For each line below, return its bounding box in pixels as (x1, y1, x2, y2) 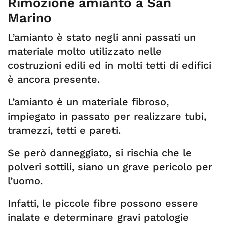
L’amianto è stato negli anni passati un (8, 31, 196, 43)
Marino (8, 10, 52, 25)
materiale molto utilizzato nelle (8, 45, 162, 57)
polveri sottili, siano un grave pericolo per (8, 161, 212, 173)
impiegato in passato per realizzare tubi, (8, 110, 206, 122)
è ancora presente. (8, 73, 100, 85)
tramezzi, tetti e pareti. (8, 124, 121, 136)
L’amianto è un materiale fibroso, (8, 96, 169, 108)
